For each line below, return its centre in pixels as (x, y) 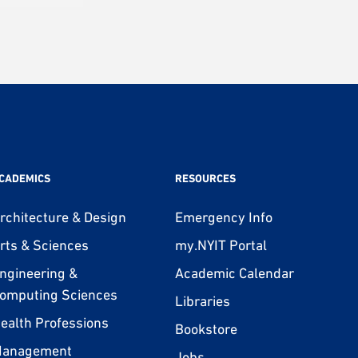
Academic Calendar (234, 272)
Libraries (202, 300)
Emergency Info (223, 217)
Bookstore (206, 328)
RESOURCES (205, 178)
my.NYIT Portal (221, 245)
